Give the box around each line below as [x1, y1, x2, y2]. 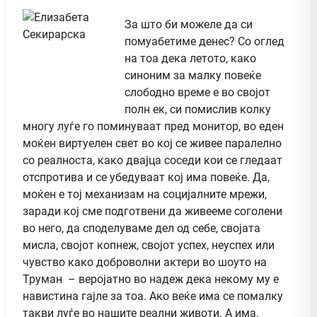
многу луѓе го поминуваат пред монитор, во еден [23, 119, 284, 133]
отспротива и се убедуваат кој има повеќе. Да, [23, 170, 270, 184]
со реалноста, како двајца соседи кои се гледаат [23, 153, 282, 167]
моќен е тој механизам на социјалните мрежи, [23, 187, 267, 201]
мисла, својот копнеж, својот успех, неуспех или [23, 238, 275, 252]
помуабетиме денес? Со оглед [125, 34, 284, 48]
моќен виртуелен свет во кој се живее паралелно [23, 136, 282, 150]
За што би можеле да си [125, 17, 253, 31]
